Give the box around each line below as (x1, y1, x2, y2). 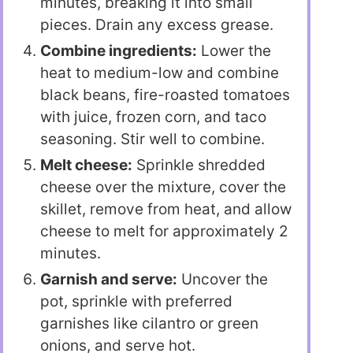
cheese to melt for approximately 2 (40, 221, 288, 240)
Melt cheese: (40, 155, 132, 174)
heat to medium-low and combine (40, 63, 279, 82)
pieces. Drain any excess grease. (40, 15, 273, 34)
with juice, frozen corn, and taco (40, 107, 266, 126)
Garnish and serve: (40, 269, 177, 288)
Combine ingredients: (40, 41, 197, 60)
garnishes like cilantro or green (40, 314, 258, 333)
